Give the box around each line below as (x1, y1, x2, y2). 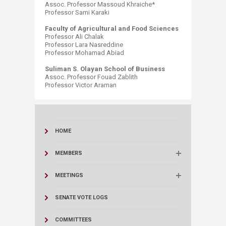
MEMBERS (55, 150, 82, 156)
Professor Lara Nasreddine (45, 41, 123, 48)
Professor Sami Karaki (45, 9, 109, 16)
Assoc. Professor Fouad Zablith (45, 73, 138, 81)
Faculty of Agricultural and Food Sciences (45, 25, 179, 32)
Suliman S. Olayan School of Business (45, 65, 165, 73)
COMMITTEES (55, 216, 92, 223)
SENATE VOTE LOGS (55, 194, 108, 201)
